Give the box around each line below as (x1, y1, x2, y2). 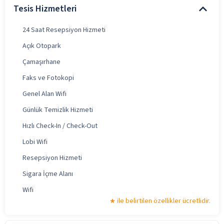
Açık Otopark (22, 40, 61, 51)
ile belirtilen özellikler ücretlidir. (117, 195, 210, 206)
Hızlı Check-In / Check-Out (22, 120, 97, 131)
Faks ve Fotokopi (22, 72, 74, 83)
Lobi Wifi (22, 136, 47, 147)
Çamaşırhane (22, 56, 60, 67)
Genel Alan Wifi (22, 88, 66, 99)
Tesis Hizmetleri (13, 2, 76, 15)
